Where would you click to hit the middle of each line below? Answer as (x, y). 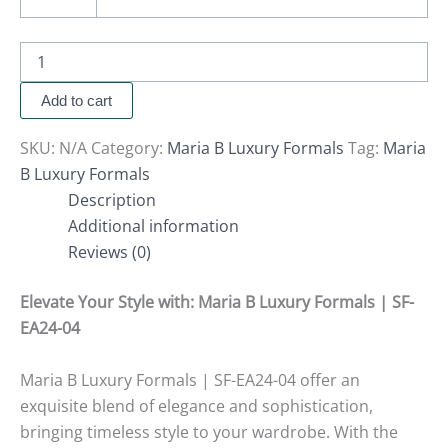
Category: (129, 148)
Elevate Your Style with (105, 302)
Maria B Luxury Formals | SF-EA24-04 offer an (190, 379)
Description (112, 200)
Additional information (153, 226)
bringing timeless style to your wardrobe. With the (209, 431)
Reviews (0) (109, 252)
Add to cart (76, 101)
